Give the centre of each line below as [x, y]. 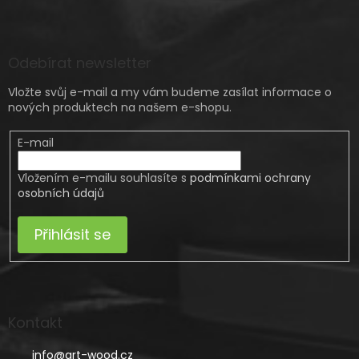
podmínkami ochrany [250, 177]
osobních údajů [61, 193]
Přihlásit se [72, 234]
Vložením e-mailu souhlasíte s [103, 177]
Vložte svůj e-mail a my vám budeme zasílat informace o [170, 92]
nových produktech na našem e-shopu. [120, 107]
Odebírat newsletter [80, 63]
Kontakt [35, 323]
